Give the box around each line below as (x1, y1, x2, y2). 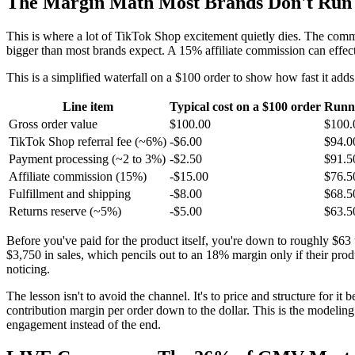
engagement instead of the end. (6, 317, 161, 331)
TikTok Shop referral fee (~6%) (9, 134, 166, 148)
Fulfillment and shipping (9, 186, 131, 200)
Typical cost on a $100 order (170, 99, 321, 113)
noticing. (6, 261, 50, 276)
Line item (62, 99, 113, 113)
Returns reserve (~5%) (9, 204, 121, 218)
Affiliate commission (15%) (9, 169, 147, 183)
